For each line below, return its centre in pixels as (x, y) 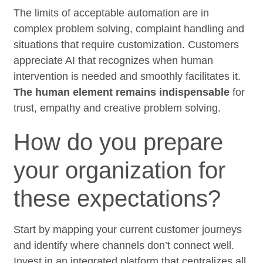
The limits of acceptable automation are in (112, 13)
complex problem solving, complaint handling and (129, 28)
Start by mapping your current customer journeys (128, 229)
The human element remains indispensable (122, 92)
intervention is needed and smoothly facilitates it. (127, 76)
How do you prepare (119, 142)
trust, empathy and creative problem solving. (117, 108)
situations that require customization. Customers (127, 44)
